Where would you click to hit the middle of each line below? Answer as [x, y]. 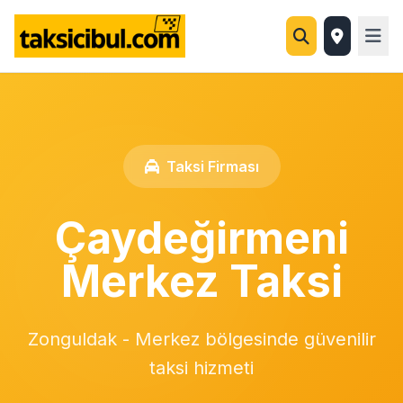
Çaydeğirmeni [201, 238]
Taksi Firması [212, 166]
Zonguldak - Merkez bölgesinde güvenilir [201, 339]
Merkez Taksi [201, 281]
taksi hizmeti [201, 368]
